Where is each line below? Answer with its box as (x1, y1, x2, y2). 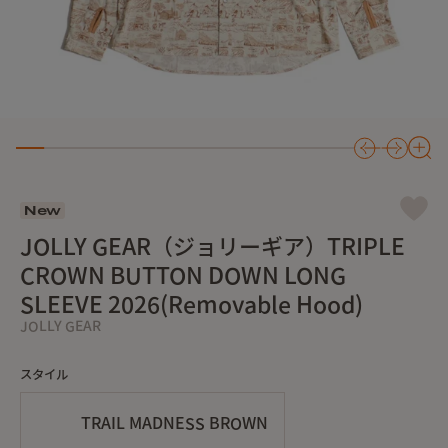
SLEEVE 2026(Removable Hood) (20, 293, 363, 316)
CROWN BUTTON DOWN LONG (20, 264, 346, 287)
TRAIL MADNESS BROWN (81, 415, 268, 431)
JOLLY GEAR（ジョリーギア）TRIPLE (20, 235, 405, 258)
